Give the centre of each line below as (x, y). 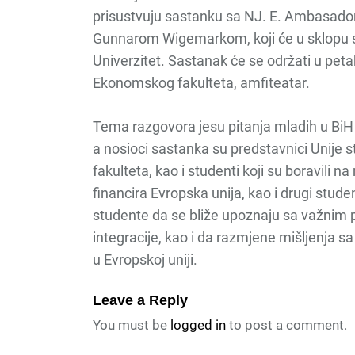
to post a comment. (286, 325)
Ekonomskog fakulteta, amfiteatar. (201, 83)
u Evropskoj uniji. (145, 260)
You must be (132, 325)
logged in (198, 325)
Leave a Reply (140, 300)
